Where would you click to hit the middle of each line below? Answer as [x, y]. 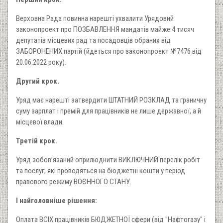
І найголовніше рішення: [56, 200]
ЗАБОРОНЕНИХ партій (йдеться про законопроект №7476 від [109, 51]
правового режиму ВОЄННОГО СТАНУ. [74, 181]
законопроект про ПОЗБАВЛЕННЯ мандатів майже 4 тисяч [105, 29]
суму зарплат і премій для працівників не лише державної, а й [109, 111]
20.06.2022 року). [41, 62]
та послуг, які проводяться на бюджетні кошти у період [101, 170]
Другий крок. [38, 81]
